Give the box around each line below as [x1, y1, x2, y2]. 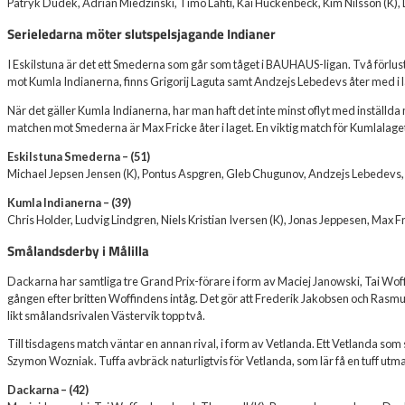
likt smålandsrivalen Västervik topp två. [7, 307, 205, 323]
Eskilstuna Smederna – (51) [7, 148, 150, 164]
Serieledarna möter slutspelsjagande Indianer [7, 24, 276, 45]
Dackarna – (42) [7, 382, 89, 398]
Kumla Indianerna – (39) [7, 194, 131, 210]
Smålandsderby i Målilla [7, 240, 149, 261]
